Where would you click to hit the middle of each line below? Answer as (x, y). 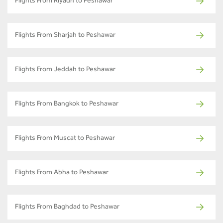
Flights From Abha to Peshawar (62, 173)
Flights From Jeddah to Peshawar (65, 70)
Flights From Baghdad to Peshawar (67, 207)
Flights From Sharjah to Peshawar (65, 36)
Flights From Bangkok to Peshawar (67, 104)
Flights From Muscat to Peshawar (65, 139)
